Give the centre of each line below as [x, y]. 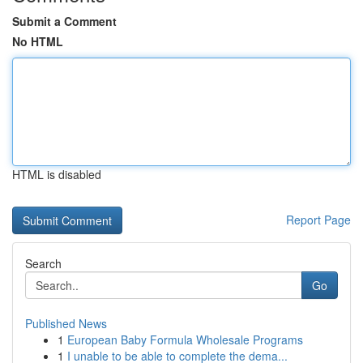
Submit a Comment [64, 21]
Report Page [318, 220]
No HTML [38, 41]
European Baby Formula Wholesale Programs [185, 340]
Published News [66, 323]
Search [43, 263]
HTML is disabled [57, 174]
